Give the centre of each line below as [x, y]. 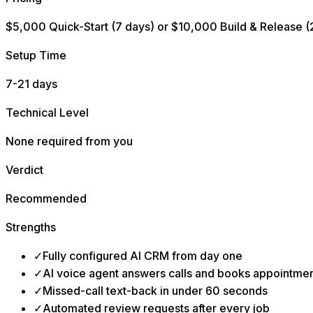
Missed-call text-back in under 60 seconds [155, 290]
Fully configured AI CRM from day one [143, 255]
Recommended [46, 198]
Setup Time [36, 55]
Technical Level [47, 112]
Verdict [24, 169]
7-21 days [31, 83]
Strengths [31, 227]
